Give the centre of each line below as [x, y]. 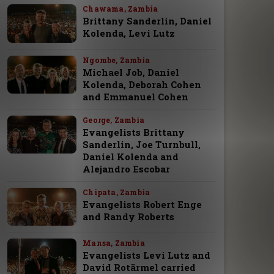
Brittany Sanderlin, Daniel [147, 21]
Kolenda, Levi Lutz [129, 33]
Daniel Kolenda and [131, 156]
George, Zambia [113, 120]
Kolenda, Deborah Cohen [142, 84]
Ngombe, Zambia [116, 60]
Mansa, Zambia [114, 243]
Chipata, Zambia [117, 192]
